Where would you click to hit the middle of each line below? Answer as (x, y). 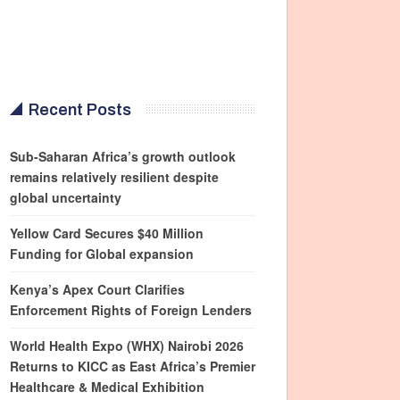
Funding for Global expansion (102, 254)
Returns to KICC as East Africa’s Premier (133, 366)
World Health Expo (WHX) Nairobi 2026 (127, 346)
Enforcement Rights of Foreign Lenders (131, 310)
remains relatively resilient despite (115, 177)
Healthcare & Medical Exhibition (108, 387)
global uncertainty (66, 197)
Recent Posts (80, 110)
